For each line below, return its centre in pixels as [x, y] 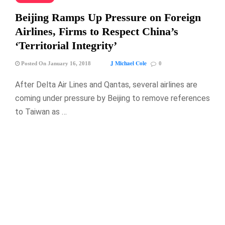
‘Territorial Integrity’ [66, 46]
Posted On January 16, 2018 [55, 64]
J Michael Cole [129, 64]
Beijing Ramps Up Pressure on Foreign [108, 18]
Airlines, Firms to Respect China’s [97, 32]
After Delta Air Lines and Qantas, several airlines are [106, 85]
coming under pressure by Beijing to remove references [113, 98]
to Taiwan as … [41, 112]
